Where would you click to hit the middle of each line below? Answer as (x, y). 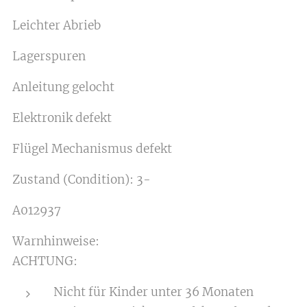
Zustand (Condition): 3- (82, 180)
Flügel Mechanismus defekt (92, 149)
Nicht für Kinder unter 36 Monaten (153, 292)
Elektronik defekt (62, 118)
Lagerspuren (49, 56)
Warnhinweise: (56, 241)
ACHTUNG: (45, 261)
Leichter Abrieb (57, 25)
